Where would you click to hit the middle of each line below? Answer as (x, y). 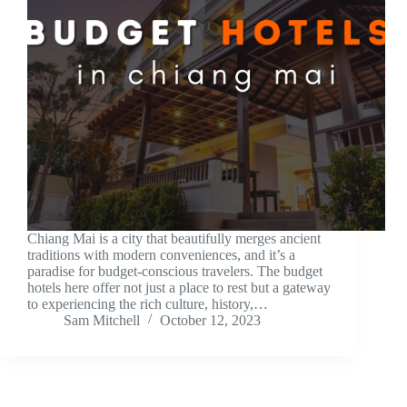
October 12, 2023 (210, 321)
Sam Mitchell (102, 321)
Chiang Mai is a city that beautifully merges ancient (174, 239)
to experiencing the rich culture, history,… (148, 304)
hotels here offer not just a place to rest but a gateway (179, 288)
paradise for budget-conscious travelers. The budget (175, 272)
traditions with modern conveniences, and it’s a (161, 255)
